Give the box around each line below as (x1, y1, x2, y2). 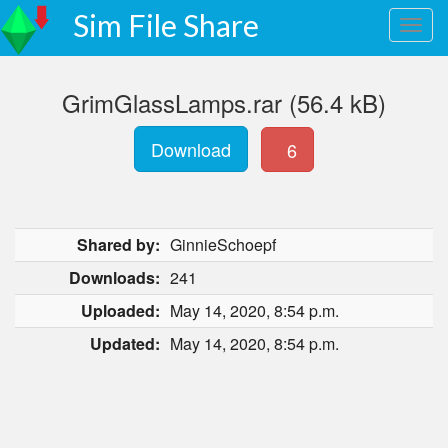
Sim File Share (73, 7, 259, 43)
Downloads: (69, 266, 160, 289)
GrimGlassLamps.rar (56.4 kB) (62, 85, 386, 120)
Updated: (90, 332, 160, 355)
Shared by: (77, 233, 160, 256)
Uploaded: (81, 299, 160, 322)
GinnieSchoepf (170, 233, 276, 256)
